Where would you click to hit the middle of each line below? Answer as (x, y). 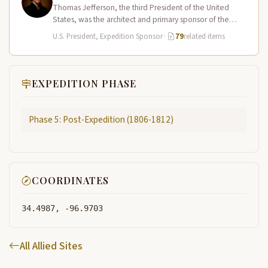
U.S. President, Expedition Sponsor (108, 36)
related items (204, 36)
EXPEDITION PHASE (84, 83)
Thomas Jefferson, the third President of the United (141, 7)
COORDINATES (70, 181)
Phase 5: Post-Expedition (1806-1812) (101, 119)
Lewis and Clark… (83, 31)
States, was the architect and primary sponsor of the (141, 19)
